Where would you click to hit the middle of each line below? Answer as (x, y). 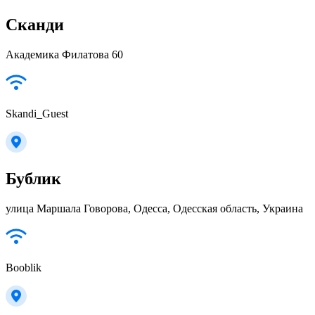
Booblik (24, 267)
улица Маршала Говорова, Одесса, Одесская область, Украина (154, 208)
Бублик (33, 178)
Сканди (35, 25)
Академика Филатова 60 (64, 54)
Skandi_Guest (37, 113)
